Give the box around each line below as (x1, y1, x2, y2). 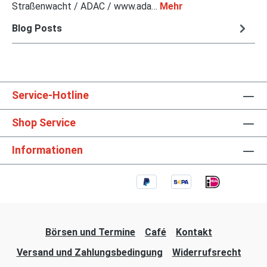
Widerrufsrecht (172, 247, 241, 259)
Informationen (12, 144, 83, 157)
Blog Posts (12, 22, 62, 34)
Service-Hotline (12, 89, 89, 102)
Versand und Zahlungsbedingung (16, 247, 163, 259)
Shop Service (12, 116, 76, 129)
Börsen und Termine (45, 226, 135, 238)
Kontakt (176, 226, 212, 238)
